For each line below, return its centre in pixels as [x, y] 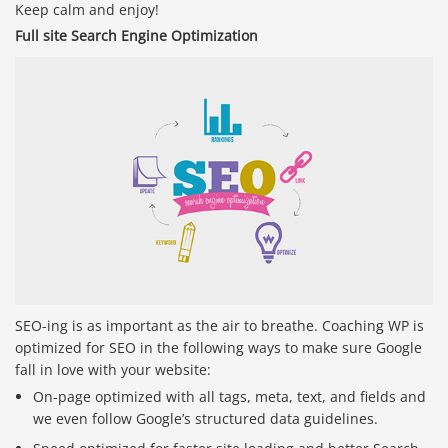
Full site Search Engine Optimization [136, 36]
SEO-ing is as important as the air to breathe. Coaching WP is [219, 325]
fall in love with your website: [113, 369]
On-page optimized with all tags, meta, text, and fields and [230, 396]
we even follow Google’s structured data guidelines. [206, 418]
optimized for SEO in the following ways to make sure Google [218, 347]
